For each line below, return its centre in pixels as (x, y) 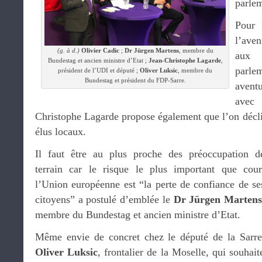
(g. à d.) (68, 50)
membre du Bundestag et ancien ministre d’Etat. (138, 215)
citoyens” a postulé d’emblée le (104, 199)
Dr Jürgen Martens (151, 50)
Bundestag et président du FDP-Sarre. (135, 80)
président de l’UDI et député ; (99, 70)
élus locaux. (61, 132)
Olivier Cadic (100, 50)
